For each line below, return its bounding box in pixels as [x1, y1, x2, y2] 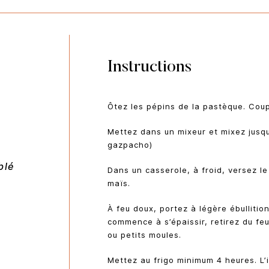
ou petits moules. [107, 229, 181, 240]
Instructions [107, 58, 192, 76]
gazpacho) [107, 139, 153, 150]
